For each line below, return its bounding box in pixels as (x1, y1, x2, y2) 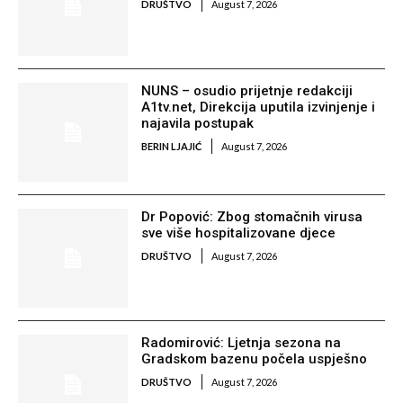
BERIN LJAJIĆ (141, 140, 202, 153)
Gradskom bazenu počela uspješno (141, 351, 368, 368)
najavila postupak (141, 115, 255, 132)
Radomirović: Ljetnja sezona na (141, 335, 342, 352)
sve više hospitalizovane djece (141, 225, 336, 242)
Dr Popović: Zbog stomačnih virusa (141, 209, 363, 226)
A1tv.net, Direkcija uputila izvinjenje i (141, 99, 376, 116)
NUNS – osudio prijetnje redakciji (141, 83, 354, 100)
